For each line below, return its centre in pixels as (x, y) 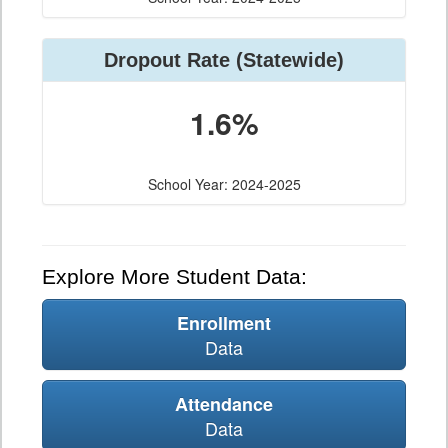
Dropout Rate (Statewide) (224, 60)
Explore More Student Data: (174, 277)
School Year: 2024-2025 (224, 184)
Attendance (224, 404)
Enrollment (224, 323)
